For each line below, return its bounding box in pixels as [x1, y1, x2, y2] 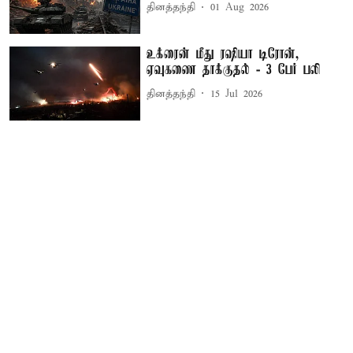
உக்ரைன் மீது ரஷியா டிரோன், [147, 46, 299, 63]
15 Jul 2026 [210, 87, 263, 101]
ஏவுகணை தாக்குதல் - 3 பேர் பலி [147, 62, 321, 79]
